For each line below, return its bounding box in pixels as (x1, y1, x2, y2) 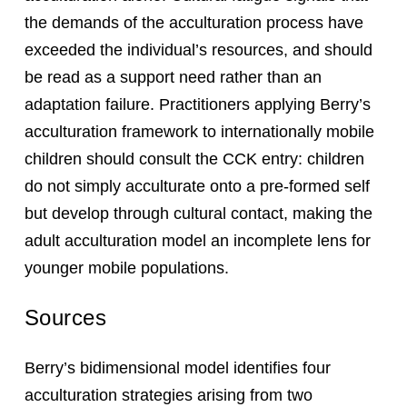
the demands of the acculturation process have (24, 14, 363, 32)
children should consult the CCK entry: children (24, 150, 364, 168)
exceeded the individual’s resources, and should (24, 41, 372, 59)
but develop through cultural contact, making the (24, 204, 372, 223)
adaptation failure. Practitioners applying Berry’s (24, 95, 371, 114)
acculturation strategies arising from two (24, 386, 313, 404)
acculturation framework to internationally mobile (24, 123, 374, 141)
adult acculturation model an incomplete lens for (24, 232, 371, 250)
